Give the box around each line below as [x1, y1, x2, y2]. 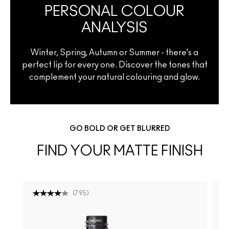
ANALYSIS [81, 21, 148, 36]
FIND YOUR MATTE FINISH [36, 144, 203, 158]
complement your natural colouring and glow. [29, 73, 200, 82]
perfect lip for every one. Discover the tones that [21, 61, 208, 70]
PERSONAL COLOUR [44, 5, 185, 19]
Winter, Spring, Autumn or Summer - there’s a [31, 49, 198, 57]
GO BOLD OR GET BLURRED [69, 125, 170, 132]
